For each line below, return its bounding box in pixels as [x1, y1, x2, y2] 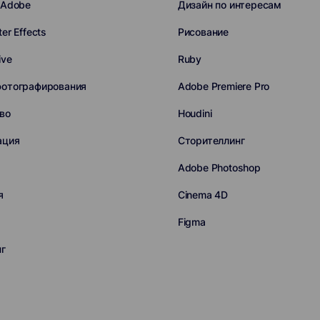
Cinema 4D [177, 189, 229, 201]
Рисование [177, 26, 229, 38]
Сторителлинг [177, 134, 245, 146]
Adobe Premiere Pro [177, 80, 270, 92]
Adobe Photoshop [177, 161, 261, 174]
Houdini [177, 107, 212, 119]
